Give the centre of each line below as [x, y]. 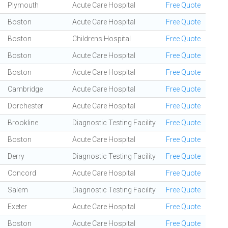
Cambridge [25, 89]
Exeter [17, 207]
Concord [22, 173]
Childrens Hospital [102, 39]
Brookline [23, 123]
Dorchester [25, 106]
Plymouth [23, 5]
